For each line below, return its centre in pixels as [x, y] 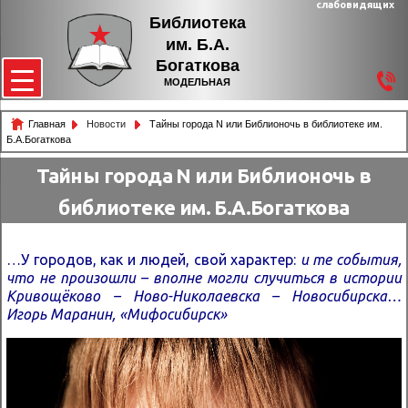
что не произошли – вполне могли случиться [165, 278]
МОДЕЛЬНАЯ [197, 82]
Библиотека [197, 22]
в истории [362, 278]
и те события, [349, 260]
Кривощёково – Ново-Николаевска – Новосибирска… [204, 296]
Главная [47, 124]
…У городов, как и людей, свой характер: [152, 260]
